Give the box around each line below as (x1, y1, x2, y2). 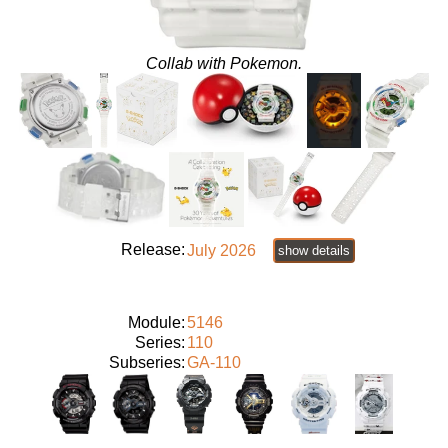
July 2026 (187, 241, 256, 259)
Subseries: (109, 354, 185, 372)
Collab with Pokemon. (146, 54, 302, 72)
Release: (121, 241, 185, 259)
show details (278, 243, 350, 259)
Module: (128, 314, 185, 332)
